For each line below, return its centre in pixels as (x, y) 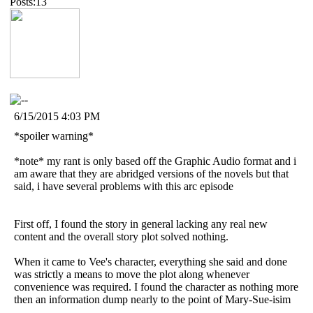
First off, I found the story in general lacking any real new (141, 224)
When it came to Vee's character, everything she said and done (151, 261)
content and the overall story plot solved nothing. (121, 236)
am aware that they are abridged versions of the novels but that (151, 173)
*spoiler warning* (54, 136)
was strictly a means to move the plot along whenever (132, 274)
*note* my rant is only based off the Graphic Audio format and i (155, 161)
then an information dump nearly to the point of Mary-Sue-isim (152, 299)
